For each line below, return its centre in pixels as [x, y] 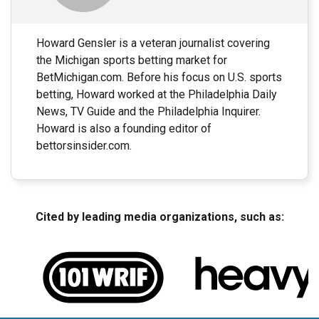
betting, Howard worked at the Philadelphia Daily [157, 94]
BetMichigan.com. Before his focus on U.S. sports [159, 77]
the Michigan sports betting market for [132, 60]
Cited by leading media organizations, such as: [159, 216]
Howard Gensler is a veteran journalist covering [153, 43]
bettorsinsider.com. [84, 145]
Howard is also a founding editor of [124, 128]
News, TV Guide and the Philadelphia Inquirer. [148, 111]
